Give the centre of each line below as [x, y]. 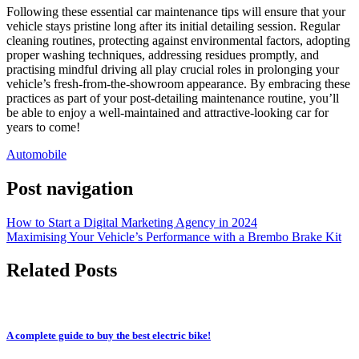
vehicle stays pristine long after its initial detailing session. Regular [173, 26]
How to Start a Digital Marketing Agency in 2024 [132, 222]
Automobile [36, 154]
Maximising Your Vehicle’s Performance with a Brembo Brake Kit [174, 236]
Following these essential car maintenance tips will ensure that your [176, 11]
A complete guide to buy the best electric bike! [109, 336]
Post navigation [70, 188]
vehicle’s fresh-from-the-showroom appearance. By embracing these [178, 83]
